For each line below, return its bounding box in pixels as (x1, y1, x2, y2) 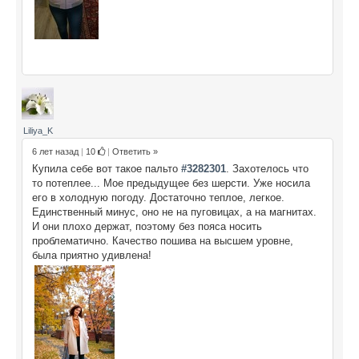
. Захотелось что (226, 162, 309, 175)
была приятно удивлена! (32, 248, 151, 261)
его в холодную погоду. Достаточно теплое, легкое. (32, 191, 284, 204)
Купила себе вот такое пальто (32, 162, 181, 175)
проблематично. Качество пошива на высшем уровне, (32, 234, 293, 247)
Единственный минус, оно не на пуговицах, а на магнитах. (32, 205, 317, 218)
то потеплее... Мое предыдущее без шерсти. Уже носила (32, 176, 310, 189)
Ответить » (112, 146, 158, 156)
